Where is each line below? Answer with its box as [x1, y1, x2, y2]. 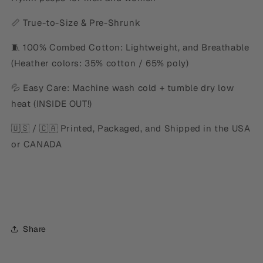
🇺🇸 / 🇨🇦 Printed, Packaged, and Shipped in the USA [11, 123, 251, 134]
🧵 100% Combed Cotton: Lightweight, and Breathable [11, 42, 249, 53]
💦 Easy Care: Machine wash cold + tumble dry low [11, 82, 234, 93]
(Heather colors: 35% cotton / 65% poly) [11, 58, 189, 69]
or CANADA [11, 139, 62, 150]
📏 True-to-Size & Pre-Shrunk [11, 17, 143, 28]
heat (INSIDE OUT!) [11, 98, 92, 109]
